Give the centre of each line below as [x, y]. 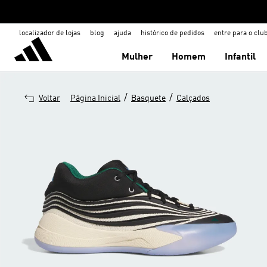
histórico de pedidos [173, 33]
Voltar [49, 98]
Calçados [193, 98]
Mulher [137, 57]
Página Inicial [95, 98]
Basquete [148, 98]
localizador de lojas [50, 33]
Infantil [240, 57]
